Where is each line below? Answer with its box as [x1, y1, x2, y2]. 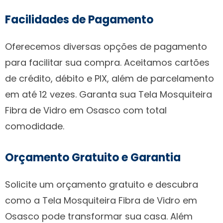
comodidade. [5, 119, 64, 132]
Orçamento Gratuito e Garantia [5, 149, 181, 165]
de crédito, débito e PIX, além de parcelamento [5, 72, 214, 85]
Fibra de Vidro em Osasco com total [5, 104, 167, 116]
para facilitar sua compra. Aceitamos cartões [5, 56, 210, 69]
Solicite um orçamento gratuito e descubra [5, 178, 198, 191]
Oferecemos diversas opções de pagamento [5, 40, 207, 53]
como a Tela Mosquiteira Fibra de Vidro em [5, 194, 197, 207]
